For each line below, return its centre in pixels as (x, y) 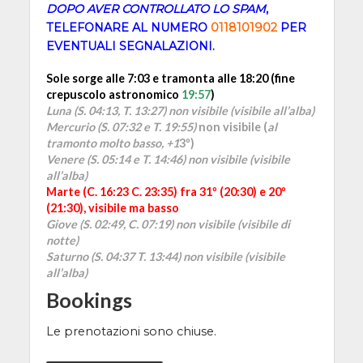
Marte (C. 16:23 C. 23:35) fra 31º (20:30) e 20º (166, 191)
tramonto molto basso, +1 (112, 143)
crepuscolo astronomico (113, 94)
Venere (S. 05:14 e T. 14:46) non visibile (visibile (168, 159)
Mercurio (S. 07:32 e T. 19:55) (121, 126)
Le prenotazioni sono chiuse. (131, 332)
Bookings (89, 299)
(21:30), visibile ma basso (112, 207)
